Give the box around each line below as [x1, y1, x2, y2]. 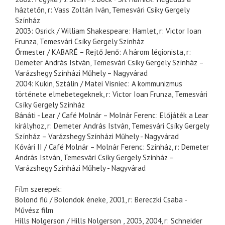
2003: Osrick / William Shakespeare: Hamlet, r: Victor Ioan [15, 26, 201, 36]
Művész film [15, 205, 53, 215]
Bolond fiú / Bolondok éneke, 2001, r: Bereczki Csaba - [15, 195, 187, 205]
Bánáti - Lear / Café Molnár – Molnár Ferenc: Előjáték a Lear [15, 110, 208, 121]
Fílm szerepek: [15, 184, 62, 194]
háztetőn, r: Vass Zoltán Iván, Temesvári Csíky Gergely [15, 5, 189, 15]
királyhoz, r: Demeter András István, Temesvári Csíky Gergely [15, 121, 209, 131]
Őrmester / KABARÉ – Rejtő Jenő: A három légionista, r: [15, 47, 191, 57]
